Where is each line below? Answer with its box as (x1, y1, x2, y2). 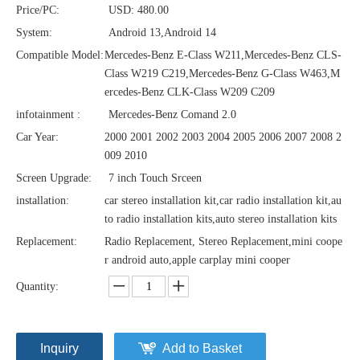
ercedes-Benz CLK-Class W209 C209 (104, 86, 275, 98)
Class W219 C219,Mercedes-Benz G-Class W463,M (104, 67, 340, 80)
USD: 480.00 (108, 4, 169, 16)
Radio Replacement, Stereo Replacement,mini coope (104, 235, 342, 247)
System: (16, 27, 52, 39)
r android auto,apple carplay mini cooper (104, 254, 290, 266)
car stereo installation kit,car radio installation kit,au (104, 194, 342, 207)
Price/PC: (16, 4, 59, 16)
